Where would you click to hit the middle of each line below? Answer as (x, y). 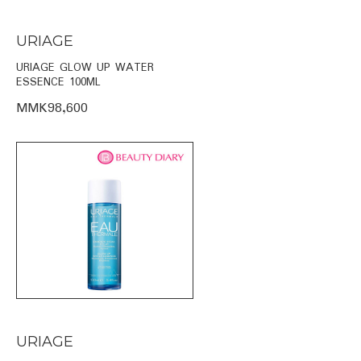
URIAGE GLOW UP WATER (85, 67)
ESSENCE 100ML (58, 82)
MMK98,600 (52, 108)
